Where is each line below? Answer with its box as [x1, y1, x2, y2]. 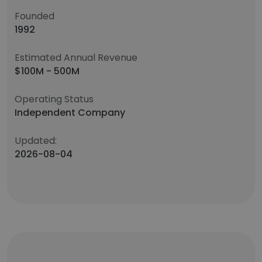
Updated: [15, 134, 57, 147]
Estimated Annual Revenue [15, 51, 137, 64]
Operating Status [15, 92, 94, 106]
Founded [15, 9, 54, 23]
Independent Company [15, 106, 125, 119]
